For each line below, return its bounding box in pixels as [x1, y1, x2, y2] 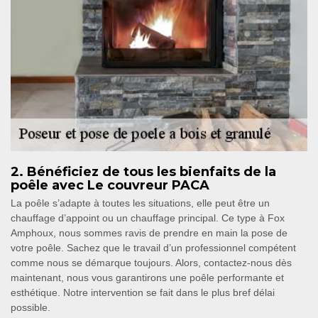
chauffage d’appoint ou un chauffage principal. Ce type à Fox [11, 212, 285, 224]
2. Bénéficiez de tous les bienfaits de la [11, 164, 276, 180]
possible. [11, 302, 50, 314]
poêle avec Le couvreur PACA [11, 177, 209, 194]
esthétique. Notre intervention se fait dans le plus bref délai [11, 287, 275, 299]
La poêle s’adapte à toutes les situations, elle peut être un [11, 197, 270, 209]
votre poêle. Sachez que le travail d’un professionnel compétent [11, 242, 296, 254]
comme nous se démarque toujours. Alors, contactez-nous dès [11, 257, 292, 269]
